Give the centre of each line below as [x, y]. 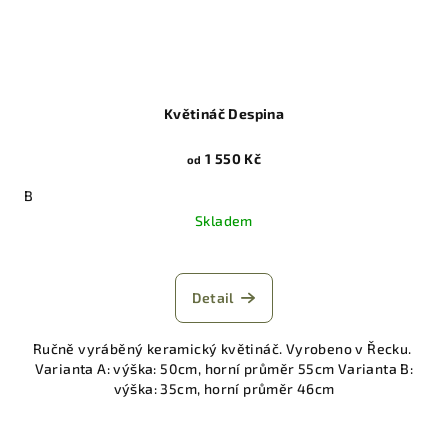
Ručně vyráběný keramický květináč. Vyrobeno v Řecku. [224, 349]
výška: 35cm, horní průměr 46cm [224, 389]
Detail [213, 298]
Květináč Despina [224, 114]
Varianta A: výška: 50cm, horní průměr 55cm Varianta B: [224, 369]
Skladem [224, 221]
